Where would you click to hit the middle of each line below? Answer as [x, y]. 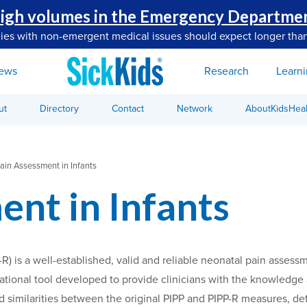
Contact [128, 109]
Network [195, 109]
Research [226, 71]
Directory [60, 109]
